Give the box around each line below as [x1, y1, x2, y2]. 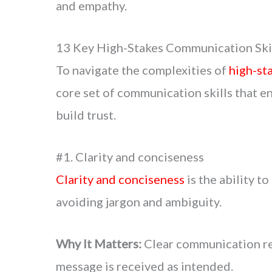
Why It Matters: [56, 236, 141, 251]
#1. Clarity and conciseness [56, 149, 204, 164]
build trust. [56, 107, 116, 122]
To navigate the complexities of [56, 62, 229, 77]
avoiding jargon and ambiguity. [56, 194, 222, 209]
